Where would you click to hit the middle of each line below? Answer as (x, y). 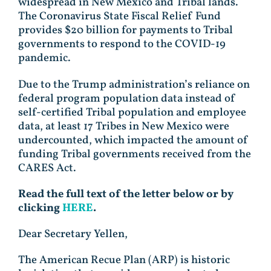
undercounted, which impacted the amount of (133, 140)
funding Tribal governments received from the (135, 154)
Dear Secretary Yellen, (73, 234)
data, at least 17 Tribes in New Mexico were (124, 126)
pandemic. (46, 58)
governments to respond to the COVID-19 (122, 44)
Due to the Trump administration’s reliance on (134, 84)
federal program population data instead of (127, 98)
